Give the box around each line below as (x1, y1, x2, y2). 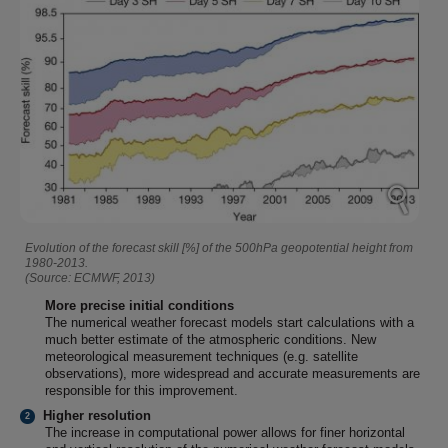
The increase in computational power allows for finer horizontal (45, 425, 405, 441)
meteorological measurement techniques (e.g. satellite (45, 349, 358, 365)
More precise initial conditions (45, 298, 234, 314)
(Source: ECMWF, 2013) (25, 271, 155, 285)
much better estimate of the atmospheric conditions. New (45, 332, 376, 348)
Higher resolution (42, 408, 151, 424)
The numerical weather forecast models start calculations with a (45, 315, 414, 331)
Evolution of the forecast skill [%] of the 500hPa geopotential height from (25, 241, 413, 255)
